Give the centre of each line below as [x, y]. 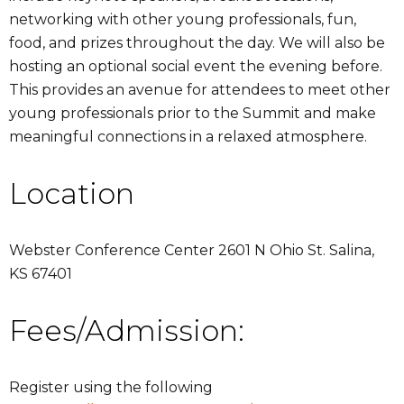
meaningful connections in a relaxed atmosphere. [188, 136]
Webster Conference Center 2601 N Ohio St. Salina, [192, 250]
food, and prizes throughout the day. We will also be [197, 42]
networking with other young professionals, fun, [183, 19]
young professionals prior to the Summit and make [193, 113]
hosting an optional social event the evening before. [196, 66]
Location [72, 193]
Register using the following [111, 387]
